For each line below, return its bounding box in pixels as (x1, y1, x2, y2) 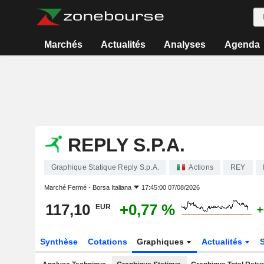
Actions (189, 163, 213, 171)
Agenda (224, 39, 260, 49)
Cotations (87, 237, 127, 246)
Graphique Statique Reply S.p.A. (51, 163, 160, 171)
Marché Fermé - (44, 184, 93, 191)
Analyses (164, 39, 206, 49)
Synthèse (39, 237, 78, 246)
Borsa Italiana (92, 184, 131, 191)
